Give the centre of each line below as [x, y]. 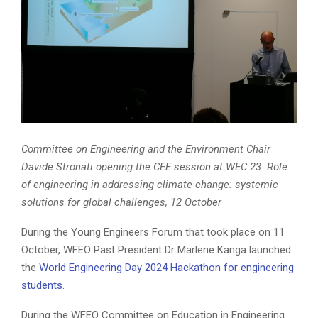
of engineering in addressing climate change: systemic [150, 184]
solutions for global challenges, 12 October [121, 202]
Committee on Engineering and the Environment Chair [146, 149]
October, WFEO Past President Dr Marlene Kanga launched [156, 250]
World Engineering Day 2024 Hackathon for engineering [166, 267]
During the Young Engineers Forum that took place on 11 [153, 232]
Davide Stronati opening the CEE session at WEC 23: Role [154, 166]
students [42, 285]
